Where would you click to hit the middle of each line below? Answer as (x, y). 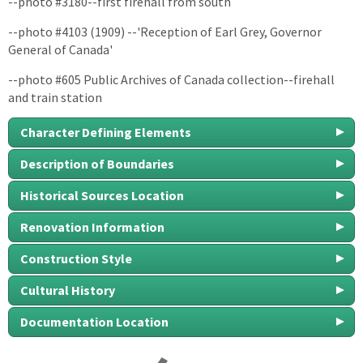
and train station (55, 97)
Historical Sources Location (102, 195)
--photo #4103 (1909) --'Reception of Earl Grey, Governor (165, 31)
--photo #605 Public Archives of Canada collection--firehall (171, 79)
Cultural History (68, 290)
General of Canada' (60, 49)
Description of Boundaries (97, 163)
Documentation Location (94, 321)
